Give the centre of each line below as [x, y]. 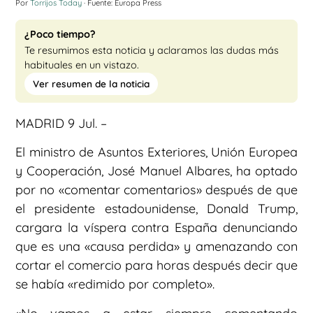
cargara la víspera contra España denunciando [156, 228]
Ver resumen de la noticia [91, 84]
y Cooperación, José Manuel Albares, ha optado [156, 171]
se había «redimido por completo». [115, 284]
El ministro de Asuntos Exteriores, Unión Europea [156, 152]
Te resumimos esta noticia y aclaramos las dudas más [152, 51]
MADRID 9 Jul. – [61, 124]
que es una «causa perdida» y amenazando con [156, 247]
